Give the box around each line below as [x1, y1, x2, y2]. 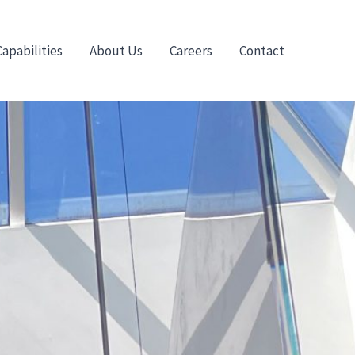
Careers [170, 41, 212, 59]
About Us [90, 41, 143, 59]
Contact [239, 41, 284, 59]
